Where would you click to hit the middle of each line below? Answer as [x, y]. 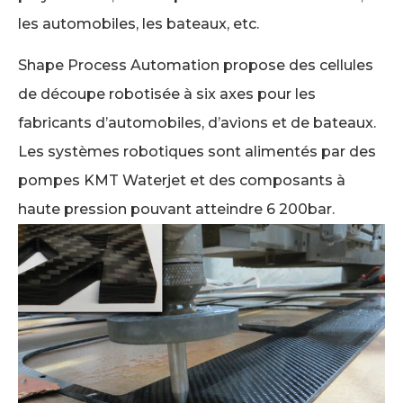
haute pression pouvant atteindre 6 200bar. [176, 210]
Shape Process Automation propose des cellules [196, 66]
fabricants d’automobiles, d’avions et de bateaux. [197, 123]
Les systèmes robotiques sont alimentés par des [197, 152]
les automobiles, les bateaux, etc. [139, 23]
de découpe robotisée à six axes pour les [167, 94]
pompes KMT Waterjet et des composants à [182, 181]
